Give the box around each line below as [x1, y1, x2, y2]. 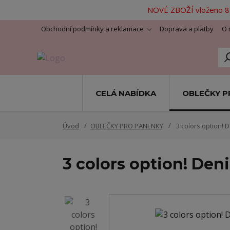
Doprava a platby [160, 24, 214, 33]
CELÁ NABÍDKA [95, 88, 156, 98]
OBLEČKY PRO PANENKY [90, 121, 163, 130]
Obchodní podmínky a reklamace [41, 24, 144, 33]
